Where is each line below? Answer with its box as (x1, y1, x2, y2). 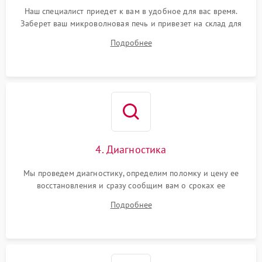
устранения (109, 192, 153, 203)
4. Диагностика (95, 143, 167, 156)
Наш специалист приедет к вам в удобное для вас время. (24, 6, 238, 16)
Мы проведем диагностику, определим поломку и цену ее (23, 168, 239, 178)
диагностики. (106, 30, 156, 41)
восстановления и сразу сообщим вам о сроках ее (37, 180, 225, 191)
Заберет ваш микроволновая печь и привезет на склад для (20, 18, 242, 29)
